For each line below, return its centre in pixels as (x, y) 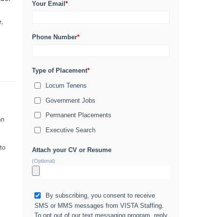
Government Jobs (70, 100)
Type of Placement (60, 70)
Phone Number (54, 37)
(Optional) (44, 161)
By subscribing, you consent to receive (100, 195)
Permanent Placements (78, 115)
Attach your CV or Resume (72, 150)
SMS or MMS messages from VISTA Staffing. (99, 205)
